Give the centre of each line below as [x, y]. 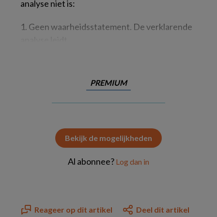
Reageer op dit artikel [73, 209]
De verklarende [163, 27]
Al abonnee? [92, 161]
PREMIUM [108, 83]
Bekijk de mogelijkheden [108, 138]
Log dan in [132, 162]
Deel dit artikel [163, 209]
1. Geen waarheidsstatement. [77, 27]
